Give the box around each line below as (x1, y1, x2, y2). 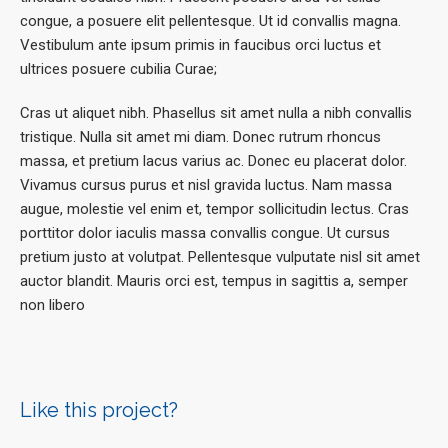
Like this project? (20, 398, 178, 423)
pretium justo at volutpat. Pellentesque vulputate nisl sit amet (20, 248, 420, 267)
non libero (20, 296, 85, 315)
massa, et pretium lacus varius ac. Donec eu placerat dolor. (20, 152, 407, 171)
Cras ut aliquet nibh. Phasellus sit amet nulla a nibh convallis (20, 104, 412, 123)
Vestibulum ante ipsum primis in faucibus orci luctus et (20, 36, 381, 55)
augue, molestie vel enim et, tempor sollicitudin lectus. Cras (20, 200, 409, 219)
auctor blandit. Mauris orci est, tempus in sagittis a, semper (20, 272, 408, 291)
